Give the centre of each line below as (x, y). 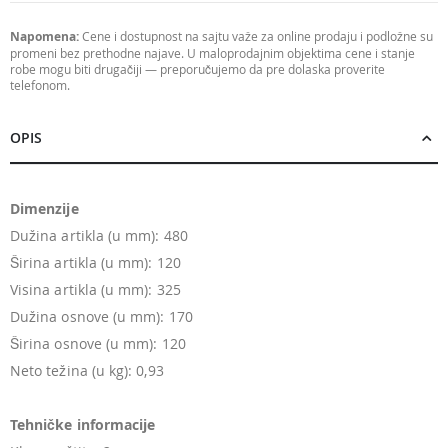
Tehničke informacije (83, 425)
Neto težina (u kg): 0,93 (87, 371)
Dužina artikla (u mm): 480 (99, 236)
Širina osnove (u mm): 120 (98, 344)
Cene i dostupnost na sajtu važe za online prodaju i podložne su (256, 35)
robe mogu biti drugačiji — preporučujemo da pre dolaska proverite (197, 68)
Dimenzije (44, 209)
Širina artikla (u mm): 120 (95, 263)
